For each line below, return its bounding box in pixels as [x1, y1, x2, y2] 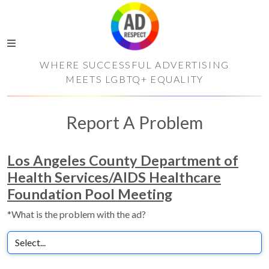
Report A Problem [66, 112, 203, 133]
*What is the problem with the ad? [7, 208, 146, 220]
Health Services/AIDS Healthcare [7, 169, 221, 186]
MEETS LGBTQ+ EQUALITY [65, 73, 204, 85]
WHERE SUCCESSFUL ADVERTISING [40, 59, 229, 70]
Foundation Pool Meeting [7, 186, 172, 202]
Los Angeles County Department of [7, 152, 238, 169]
